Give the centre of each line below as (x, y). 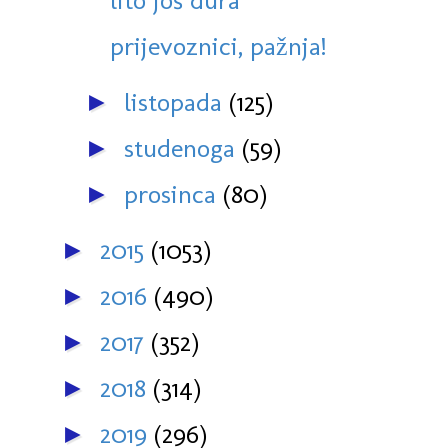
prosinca (173, 194)
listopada (176, 102)
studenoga (183, 148)
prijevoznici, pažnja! (218, 46)
